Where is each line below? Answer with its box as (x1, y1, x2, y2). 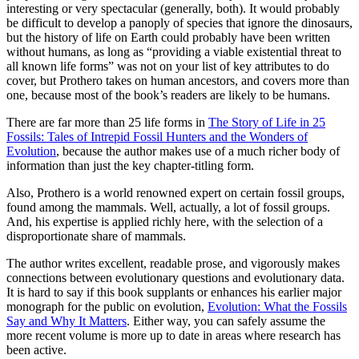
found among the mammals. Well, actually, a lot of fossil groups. (6, 200, 330, 214)
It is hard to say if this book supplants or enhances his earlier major (6, 284, 341, 299)
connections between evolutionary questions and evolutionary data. (6, 270, 345, 284)
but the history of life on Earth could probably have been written (6, 30, 330, 44)
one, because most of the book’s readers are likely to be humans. (6, 87, 330, 102)
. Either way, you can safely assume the (127, 313, 325, 328)
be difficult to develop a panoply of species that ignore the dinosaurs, (6, 15, 353, 30)
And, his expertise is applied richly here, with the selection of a (6, 214, 323, 228)
